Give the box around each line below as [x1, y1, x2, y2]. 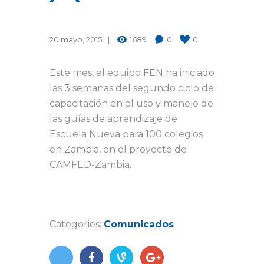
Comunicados [104, 219, 174, 230]
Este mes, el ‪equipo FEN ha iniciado [49, 67, 214, 78]
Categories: [49, 219, 104, 230]
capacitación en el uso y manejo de [49, 97, 213, 109]
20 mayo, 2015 [49, 35, 102, 45]
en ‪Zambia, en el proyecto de [49, 143, 187, 155]
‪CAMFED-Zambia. [49, 159, 131, 170]
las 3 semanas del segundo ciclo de [49, 82, 214, 94]
